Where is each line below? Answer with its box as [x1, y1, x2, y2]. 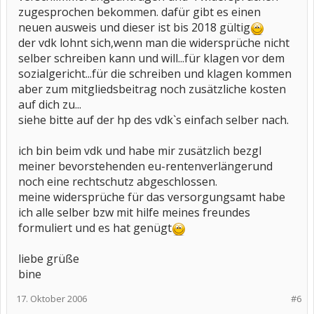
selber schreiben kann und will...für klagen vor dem [18, 50, 285, 66]
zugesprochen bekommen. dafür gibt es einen [18, 4, 261, 20]
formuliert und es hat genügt [18, 220, 172, 235]
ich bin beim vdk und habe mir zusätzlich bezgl [18, 143, 261, 158]
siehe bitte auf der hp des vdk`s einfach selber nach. [18, 112, 289, 128]
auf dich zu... [18, 97, 81, 112]
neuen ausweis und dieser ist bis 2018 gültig [18, 20, 250, 35]
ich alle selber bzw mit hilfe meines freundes [18, 205, 250, 220]
